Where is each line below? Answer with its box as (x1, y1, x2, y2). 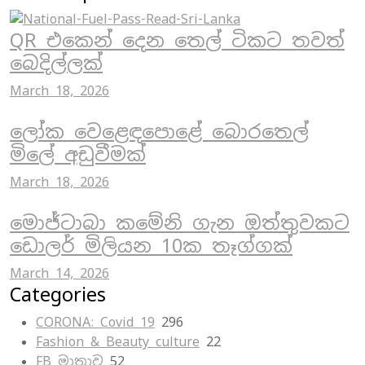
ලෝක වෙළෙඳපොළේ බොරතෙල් (10, 119, 309, 145)
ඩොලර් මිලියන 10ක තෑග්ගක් (10, 233, 292, 259)
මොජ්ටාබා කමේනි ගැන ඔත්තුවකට (10, 210, 350, 236)
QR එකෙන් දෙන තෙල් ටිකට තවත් (10, 28, 345, 54)
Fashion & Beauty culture (36, 333, 200, 351)
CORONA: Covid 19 (36, 314, 155, 332)
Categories (10, 282, 106, 308)
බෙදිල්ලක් (10, 51, 103, 77)
